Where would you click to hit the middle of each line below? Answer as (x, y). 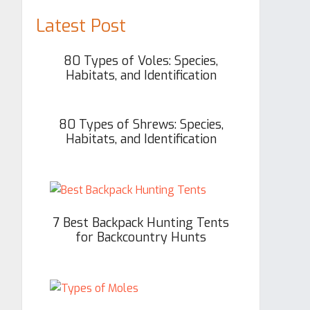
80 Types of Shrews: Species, (141, 125)
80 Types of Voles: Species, (141, 61)
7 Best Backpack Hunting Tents (141, 223)
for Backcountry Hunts (141, 237)
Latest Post (81, 26)
